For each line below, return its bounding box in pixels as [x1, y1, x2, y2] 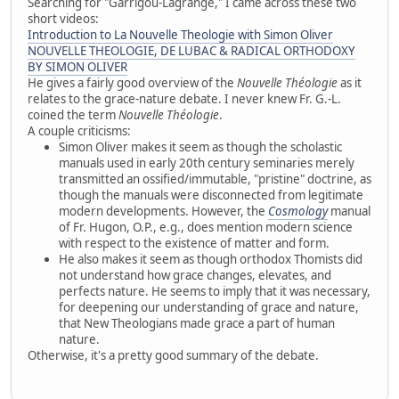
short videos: [28, 10, 99, 27]
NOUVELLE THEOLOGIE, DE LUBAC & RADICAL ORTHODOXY [28, 42, 355, 59]
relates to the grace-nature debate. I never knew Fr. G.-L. [28, 90, 341, 107]
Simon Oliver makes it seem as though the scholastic [59, 138, 342, 155]
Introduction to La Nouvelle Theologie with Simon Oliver [28, 26, 333, 43]
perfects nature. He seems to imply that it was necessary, [59, 282, 370, 299]
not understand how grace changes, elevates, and [59, 266, 331, 283]
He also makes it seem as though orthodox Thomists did [59, 250, 362, 267]
